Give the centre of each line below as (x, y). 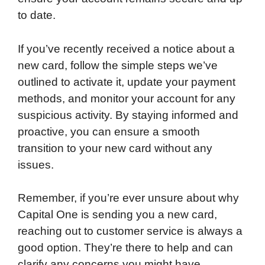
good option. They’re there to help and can (125, 248)
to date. (37, 15)
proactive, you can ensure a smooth (109, 131)
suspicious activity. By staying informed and (128, 115)
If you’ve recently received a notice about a (126, 49)
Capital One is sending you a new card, (117, 215)
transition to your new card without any (115, 148)
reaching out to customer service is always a (130, 231)
